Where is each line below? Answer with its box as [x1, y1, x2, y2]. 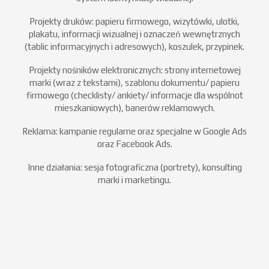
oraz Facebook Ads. [97, 139, 172, 150]
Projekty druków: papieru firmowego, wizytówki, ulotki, [29, 16, 240, 27]
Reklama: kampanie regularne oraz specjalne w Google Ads [22, 126, 247, 137]
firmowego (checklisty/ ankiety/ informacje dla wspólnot [26, 90, 243, 101]
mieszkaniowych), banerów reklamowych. [54, 103, 215, 113]
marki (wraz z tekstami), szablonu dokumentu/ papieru [29, 77, 240, 88]
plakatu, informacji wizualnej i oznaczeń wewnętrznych [29, 29, 240, 40]
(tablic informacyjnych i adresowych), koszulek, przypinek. [25, 41, 244, 52]
